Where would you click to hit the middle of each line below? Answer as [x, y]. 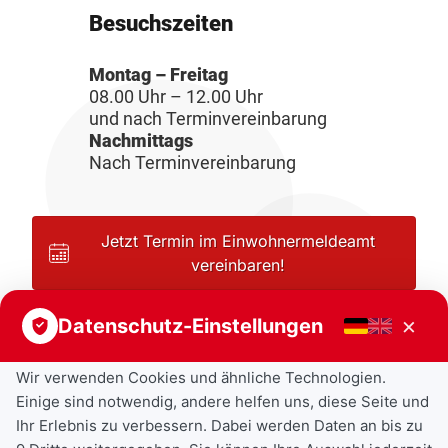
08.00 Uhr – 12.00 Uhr [175, 96]
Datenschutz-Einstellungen [190, 326]
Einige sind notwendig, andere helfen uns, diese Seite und [222, 401]
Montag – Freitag [158, 74]
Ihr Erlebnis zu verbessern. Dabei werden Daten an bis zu [219, 425]
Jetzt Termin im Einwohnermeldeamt [238, 241]
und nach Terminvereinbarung [207, 118]
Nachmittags [140, 140]
